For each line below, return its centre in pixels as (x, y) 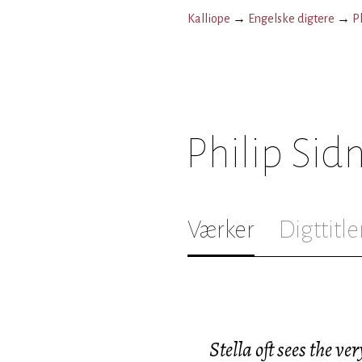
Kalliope (209, 19)
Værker (221, 229)
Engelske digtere (291, 19)
